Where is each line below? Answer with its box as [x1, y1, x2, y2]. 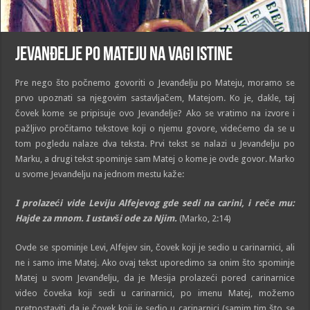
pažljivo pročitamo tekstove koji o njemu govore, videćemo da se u [15, 122, 295, 134]
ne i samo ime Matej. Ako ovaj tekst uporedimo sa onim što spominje [15, 257, 295, 268]
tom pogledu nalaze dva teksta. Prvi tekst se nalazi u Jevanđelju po [15, 138, 295, 149]
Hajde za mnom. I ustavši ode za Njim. [15, 212, 178, 224]
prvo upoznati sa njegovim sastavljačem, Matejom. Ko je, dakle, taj [15, 92, 295, 103]
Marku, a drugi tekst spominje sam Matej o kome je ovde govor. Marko [15, 153, 295, 164]
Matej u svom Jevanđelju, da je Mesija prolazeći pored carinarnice [15, 272, 295, 283]
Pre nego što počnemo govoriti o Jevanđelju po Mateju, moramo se [15, 77, 295, 88]
